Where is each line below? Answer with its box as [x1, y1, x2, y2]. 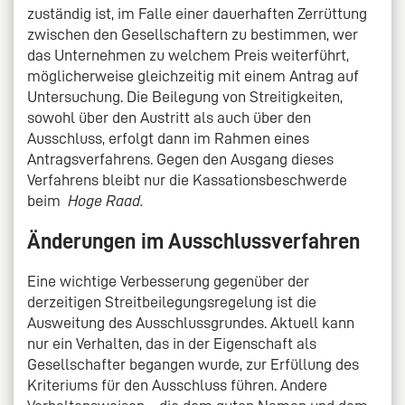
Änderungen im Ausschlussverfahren [27, 231, 360, 253]
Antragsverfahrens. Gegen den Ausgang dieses [27, 151, 334, 168]
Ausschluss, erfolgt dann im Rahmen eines [27, 130, 309, 147]
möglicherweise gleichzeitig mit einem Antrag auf [27, 68, 359, 85]
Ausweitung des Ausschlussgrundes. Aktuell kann [27, 314, 354, 331]
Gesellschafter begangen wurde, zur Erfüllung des [27, 355, 359, 372]
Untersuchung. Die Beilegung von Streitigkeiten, [27, 89, 343, 106]
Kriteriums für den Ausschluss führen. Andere [27, 376, 327, 393]
